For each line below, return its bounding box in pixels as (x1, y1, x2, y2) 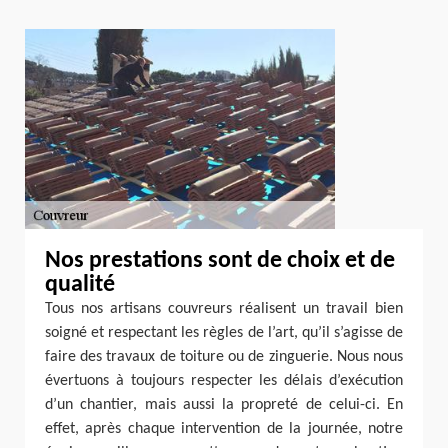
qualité (45, 273, 115, 297)
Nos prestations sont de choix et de (45, 249, 395, 273)
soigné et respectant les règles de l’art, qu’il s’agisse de (45, 325, 403, 341)
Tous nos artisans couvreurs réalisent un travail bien (45, 301, 403, 317)
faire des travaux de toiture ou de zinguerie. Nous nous (45, 349, 403, 365)
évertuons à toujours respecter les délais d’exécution (45, 373, 403, 389)
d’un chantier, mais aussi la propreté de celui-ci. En (45, 397, 403, 413)
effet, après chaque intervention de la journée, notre (45, 421, 403, 437)
